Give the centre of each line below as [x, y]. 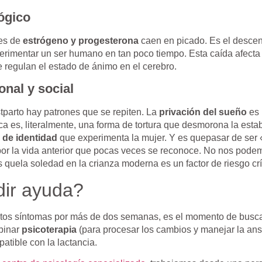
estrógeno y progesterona [80, 40]
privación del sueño [203, 112]
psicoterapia [49, 229]
